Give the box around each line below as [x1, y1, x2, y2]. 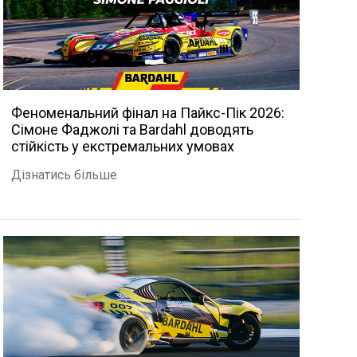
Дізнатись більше [10, 167, 117, 182]
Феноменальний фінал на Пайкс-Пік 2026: [10, 104, 284, 121]
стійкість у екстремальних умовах [10, 138, 234, 155]
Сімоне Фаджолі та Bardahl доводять [10, 121, 253, 138]
